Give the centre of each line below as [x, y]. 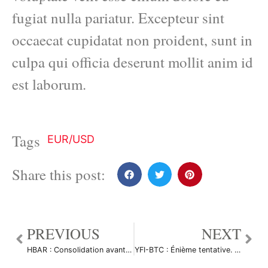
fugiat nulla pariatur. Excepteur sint [118, 18]
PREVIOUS [63, 233]
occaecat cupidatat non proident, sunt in [132, 40]
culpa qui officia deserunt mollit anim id [133, 62]
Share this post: [59, 175]
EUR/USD [71, 139]
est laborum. [49, 84]
